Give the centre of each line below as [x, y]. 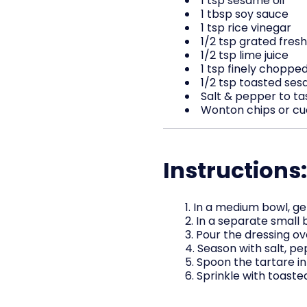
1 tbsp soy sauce [245, 14]
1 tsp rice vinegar [246, 27]
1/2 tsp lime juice [245, 55]
